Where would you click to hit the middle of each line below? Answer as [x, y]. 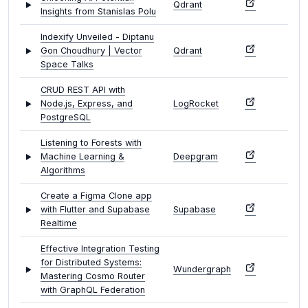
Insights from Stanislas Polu [98, 12]
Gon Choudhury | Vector [91, 51]
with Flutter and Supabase [95, 210]
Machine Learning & [82, 157]
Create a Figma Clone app [96, 196]
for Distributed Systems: [91, 263]
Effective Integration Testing [100, 249]
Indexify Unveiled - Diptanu [97, 37]
